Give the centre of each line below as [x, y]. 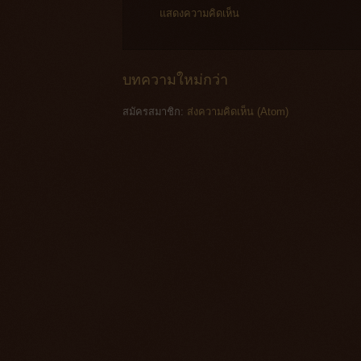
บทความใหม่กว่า [175, 79]
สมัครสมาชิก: [155, 111]
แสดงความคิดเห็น [199, 14]
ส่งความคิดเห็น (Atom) [238, 111]
